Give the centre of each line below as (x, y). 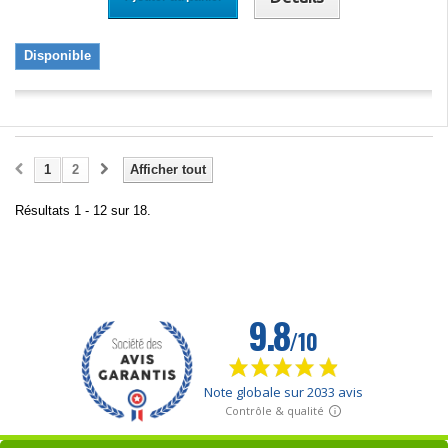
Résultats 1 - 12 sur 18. (83, 210)
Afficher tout (168, 169)
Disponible (57, 55)
